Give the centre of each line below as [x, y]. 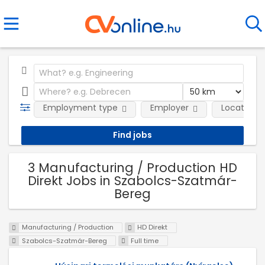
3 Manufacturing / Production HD [132, 167]
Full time [145, 241]
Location [239, 108]
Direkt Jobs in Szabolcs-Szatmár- [132, 180]
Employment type [80, 108]
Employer [169, 108]
